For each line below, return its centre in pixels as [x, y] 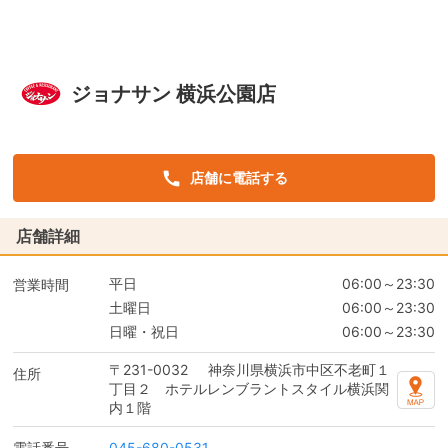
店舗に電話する [238, 177]
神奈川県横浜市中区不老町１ [298, 369]
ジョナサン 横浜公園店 [173, 94]
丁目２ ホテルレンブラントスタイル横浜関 [248, 388]
